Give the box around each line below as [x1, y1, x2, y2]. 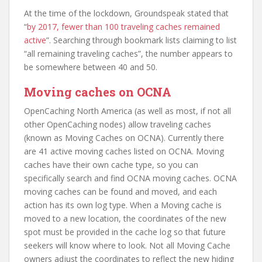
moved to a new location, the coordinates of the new [24, 213, 226, 225]
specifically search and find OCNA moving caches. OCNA [24, 173, 237, 184]
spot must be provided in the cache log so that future [24, 226, 226, 238]
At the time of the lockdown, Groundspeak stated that [24, 8, 229, 19]
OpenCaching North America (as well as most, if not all [24, 105, 231, 117]
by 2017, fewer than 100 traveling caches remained [27, 21, 220, 33]
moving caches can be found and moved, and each [24, 186, 217, 198]
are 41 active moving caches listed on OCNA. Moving [24, 146, 224, 157]
